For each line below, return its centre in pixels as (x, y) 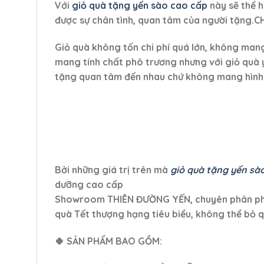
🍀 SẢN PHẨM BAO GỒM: (108, 241)
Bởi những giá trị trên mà (113, 169)
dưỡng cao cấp (89, 184)
